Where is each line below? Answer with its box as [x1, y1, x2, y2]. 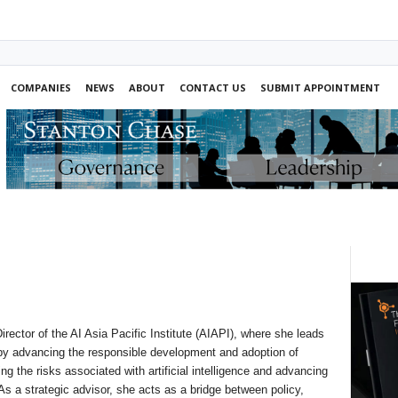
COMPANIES [10, 81, 71, 94]
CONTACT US [179, 81, 246, 94]
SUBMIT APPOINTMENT [259, 81, 380, 94]
